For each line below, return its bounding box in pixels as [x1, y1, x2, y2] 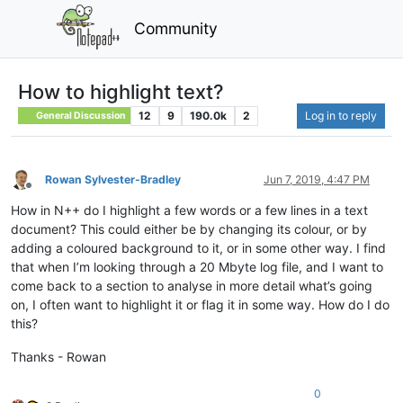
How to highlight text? [18, 79, 224, 103]
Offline [28, 185, 61, 200]
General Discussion [34, 109, 127, 121]
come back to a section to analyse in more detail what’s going [11, 277, 372, 293]
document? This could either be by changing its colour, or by [11, 220, 367, 237]
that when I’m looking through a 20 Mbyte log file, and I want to [11, 258, 383, 274]
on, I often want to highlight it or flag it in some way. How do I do [11, 296, 390, 312]
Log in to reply [305, 108, 377, 122]
